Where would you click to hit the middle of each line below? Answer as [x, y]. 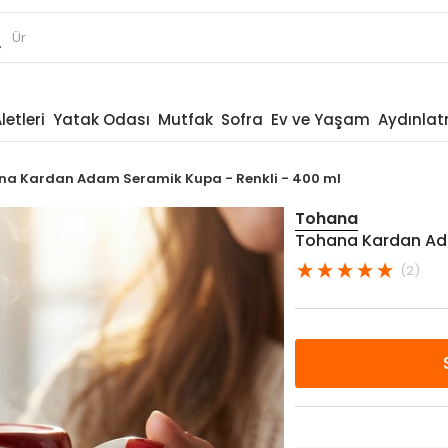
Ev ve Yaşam [320, 119]
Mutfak [185, 119]
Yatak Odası [101, 119]
